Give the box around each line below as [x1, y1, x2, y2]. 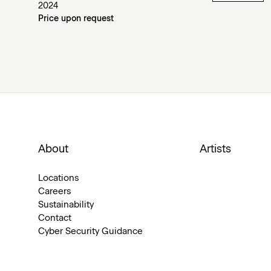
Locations [38, 173, 79, 183]
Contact [38, 213, 71, 223]
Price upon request [38, 14, 114, 23]
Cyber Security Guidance [38, 226, 143, 236]
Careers [38, 186, 71, 196]
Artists [200, 143, 232, 155]
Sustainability [38, 200, 94, 209]
